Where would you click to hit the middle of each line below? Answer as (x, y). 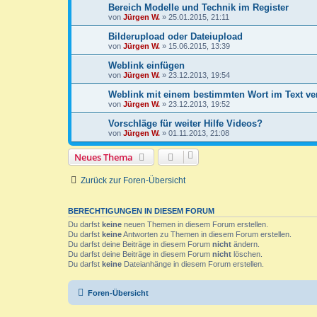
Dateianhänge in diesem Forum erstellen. (193, 264)
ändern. (246, 244)
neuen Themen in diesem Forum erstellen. (195, 224)
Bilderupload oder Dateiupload (175, 36)
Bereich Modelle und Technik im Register (198, 7)
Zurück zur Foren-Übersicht (133, 180)
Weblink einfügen (146, 65)
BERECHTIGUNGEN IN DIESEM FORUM (141, 211)
